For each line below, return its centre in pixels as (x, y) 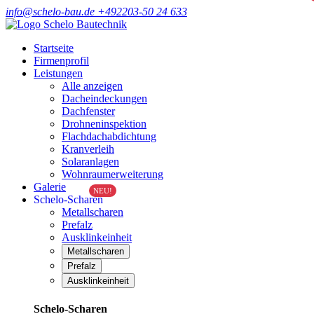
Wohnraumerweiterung (112, 174)
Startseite (54, 48)
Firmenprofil (61, 61)
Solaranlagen (90, 162)
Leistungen (58, 73)
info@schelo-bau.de (52, 12)
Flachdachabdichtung (109, 136)
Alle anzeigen (92, 86)
